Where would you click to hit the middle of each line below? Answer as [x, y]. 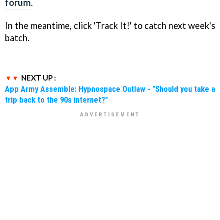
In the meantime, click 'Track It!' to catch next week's [110, 26]
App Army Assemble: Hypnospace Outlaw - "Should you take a [110, 89]
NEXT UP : [39, 78]
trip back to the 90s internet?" [56, 100]
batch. [17, 38]
